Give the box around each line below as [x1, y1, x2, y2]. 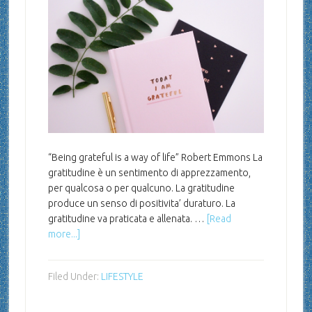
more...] [47, 228, 80, 240]
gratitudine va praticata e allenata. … [47, 213, 207, 225]
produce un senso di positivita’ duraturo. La [47, 198, 235, 210]
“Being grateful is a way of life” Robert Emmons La [47, 152, 263, 164]
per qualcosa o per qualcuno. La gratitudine [47, 182, 235, 194]
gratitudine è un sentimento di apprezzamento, [47, 167, 251, 179]
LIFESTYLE [100, 271, 143, 283]
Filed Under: [47, 271, 101, 283]
